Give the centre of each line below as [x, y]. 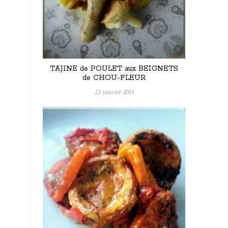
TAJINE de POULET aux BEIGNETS [114, 68]
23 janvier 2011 [114, 92]
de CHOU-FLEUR [114, 78]
